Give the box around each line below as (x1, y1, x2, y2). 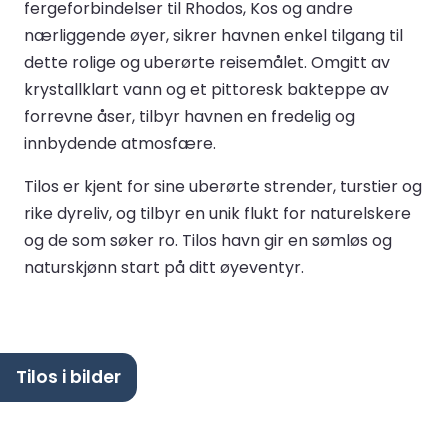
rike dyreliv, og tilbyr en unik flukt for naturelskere (24, 201, 411, 225)
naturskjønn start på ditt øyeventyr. (24, 255, 304, 279)
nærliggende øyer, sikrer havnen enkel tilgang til (24, 23, 403, 47)
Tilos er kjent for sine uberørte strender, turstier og (24, 174, 422, 198)
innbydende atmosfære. (24, 131, 216, 155)
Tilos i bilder (16, 364, 121, 389)
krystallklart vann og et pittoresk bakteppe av (24, 77, 389, 101)
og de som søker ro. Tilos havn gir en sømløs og (24, 228, 392, 252)
